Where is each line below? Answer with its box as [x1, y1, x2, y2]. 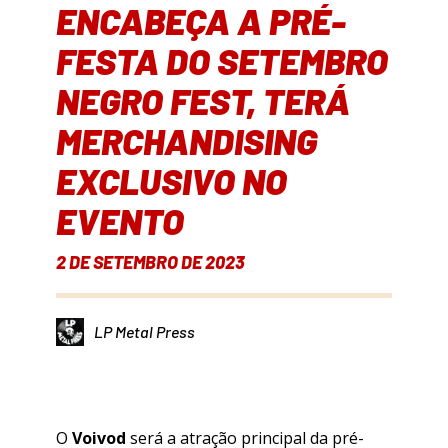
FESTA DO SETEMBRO [56, 38, 388, 82]
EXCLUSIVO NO [56, 158, 287, 202]
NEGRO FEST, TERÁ [56, 78, 350, 122]
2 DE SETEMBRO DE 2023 [56, 250, 245, 273]
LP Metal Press [94, 322, 195, 342]
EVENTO [56, 198, 184, 242]
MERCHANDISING [56, 118, 317, 162]
